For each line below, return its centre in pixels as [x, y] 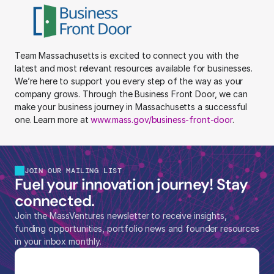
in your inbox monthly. [58, 241]
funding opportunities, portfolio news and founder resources [137, 228]
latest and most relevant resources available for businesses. [134, 68]
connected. [55, 201]
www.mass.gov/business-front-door [161, 120]
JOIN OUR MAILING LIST [73, 171]
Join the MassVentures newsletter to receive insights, [121, 216]
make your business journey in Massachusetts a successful [131, 107]
